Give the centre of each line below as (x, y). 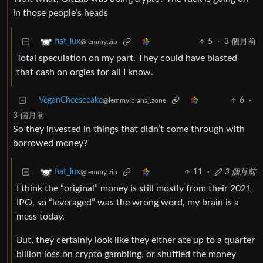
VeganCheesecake (71, 101)
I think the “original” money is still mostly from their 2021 (134, 189)
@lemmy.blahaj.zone (134, 101)
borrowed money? (50, 144)
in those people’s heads (60, 13)
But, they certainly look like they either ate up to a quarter (136, 240)
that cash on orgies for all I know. (85, 73)
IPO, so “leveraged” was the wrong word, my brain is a (128, 203)
